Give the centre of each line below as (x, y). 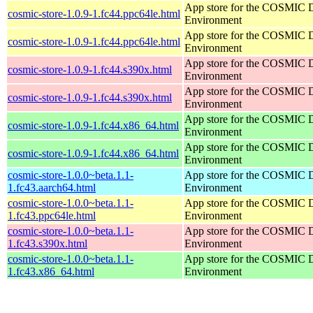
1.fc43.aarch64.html (52, 187)
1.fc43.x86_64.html (51, 271)
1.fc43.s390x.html (48, 243)
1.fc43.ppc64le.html (52, 215)
